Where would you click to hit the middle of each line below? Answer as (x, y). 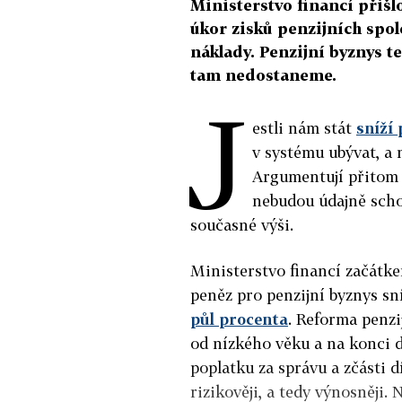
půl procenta (239, 319)
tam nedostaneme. (263, 74)
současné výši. (242, 224)
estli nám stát (304, 127)
